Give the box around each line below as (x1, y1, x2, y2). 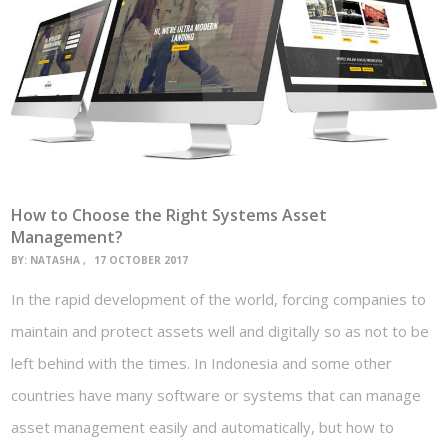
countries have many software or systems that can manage (11, 385, 422, 406)
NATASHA (30, 253, 81, 268)
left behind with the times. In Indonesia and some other (11, 353, 393, 374)
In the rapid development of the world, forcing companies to (11, 289, 427, 310)
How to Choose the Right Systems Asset (11, 203, 328, 226)
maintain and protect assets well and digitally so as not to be (11, 321, 430, 342)
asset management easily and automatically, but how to (11, 417, 395, 438)
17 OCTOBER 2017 (94, 253, 189, 268)
